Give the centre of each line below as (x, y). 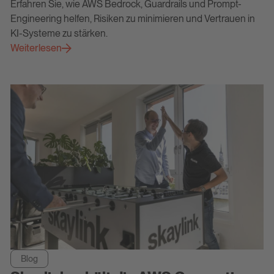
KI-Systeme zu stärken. (59, 34)
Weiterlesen (36, 48)
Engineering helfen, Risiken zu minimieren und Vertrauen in (132, 19)
